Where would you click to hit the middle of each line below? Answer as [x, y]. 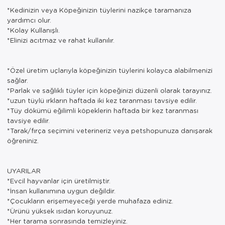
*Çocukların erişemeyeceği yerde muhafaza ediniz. [90, 200]
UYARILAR [24, 170]
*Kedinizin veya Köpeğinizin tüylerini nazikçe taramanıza [99, 10]
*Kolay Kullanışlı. [33, 30]
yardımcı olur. [29, 20]
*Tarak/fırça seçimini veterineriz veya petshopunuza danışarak [110, 130]
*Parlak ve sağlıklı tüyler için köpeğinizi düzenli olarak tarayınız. [109, 90]
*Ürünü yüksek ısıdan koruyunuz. [60, 210]
